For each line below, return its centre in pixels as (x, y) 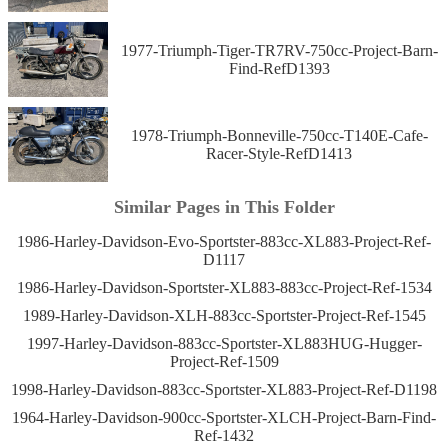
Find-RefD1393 (279, 68)
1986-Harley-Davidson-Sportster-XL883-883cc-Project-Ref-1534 (224, 287)
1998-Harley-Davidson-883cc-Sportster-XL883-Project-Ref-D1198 (224, 389)
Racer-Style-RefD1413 (279, 153)
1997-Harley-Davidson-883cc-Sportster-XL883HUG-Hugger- (224, 343)
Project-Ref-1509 (224, 361)
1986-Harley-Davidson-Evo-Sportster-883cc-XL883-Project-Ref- (224, 241)
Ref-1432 (224, 435)
